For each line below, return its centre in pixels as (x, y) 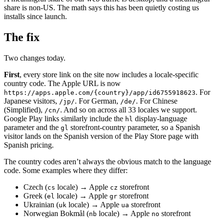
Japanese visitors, (32, 101)
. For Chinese (157, 101)
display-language (160, 119)
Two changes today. (35, 58)
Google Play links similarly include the (65, 119)
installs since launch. (35, 17)
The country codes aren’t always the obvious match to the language (108, 162)
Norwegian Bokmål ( (56, 214)
